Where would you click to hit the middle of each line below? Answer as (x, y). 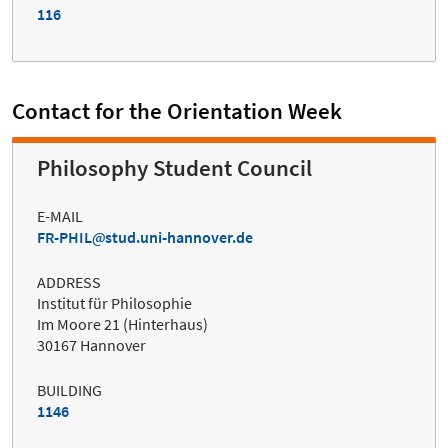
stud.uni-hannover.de (179, 236)
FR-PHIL (64, 236)
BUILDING (69, 389)
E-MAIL (60, 215)
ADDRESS (69, 281)
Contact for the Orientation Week (177, 110)
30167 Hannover (91, 344)
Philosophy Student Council (174, 167)
